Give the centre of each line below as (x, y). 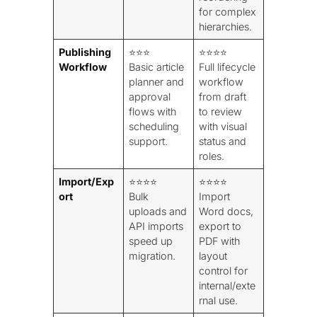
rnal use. (219, 300)
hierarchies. (226, 26)
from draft (223, 96)
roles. (212, 156)
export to (220, 226)
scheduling (154, 126)
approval (150, 96)
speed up (151, 241)
